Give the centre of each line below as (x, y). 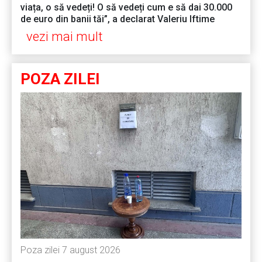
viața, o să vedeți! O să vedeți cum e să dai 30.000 (126, 8)
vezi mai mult (65, 37)
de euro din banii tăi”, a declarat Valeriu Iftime (118, 19)
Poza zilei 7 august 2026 (72, 250)
